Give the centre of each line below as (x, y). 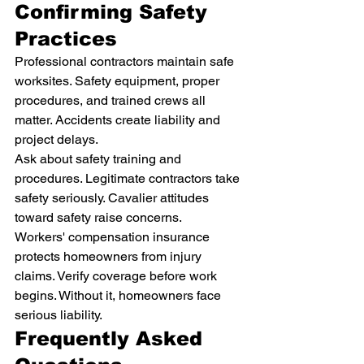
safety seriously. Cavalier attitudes (113, 198)
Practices (66, 39)
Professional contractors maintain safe (126, 61)
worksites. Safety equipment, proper (119, 81)
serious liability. (58, 315)
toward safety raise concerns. (98, 217)
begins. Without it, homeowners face (119, 295)
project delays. (56, 139)
